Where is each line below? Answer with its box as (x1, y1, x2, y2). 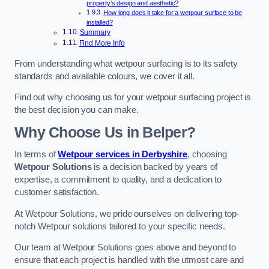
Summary (79, 28, 110, 37)
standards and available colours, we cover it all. (14, 71, 195, 81)
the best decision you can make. (14, 105, 139, 115)
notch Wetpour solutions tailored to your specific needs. (14, 221, 225, 231)
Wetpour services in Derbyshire (58, 150, 187, 160)
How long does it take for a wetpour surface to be (103, 9, 243, 17)
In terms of (14, 150, 58, 160)
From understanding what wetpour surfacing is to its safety (14, 58, 238, 68)
